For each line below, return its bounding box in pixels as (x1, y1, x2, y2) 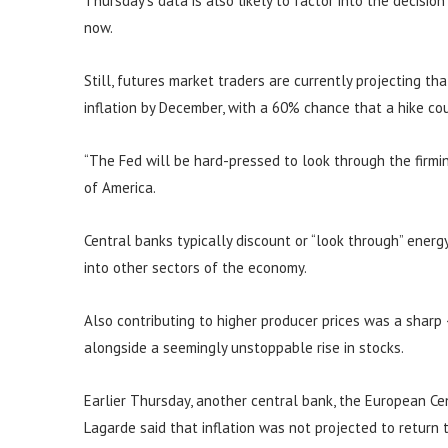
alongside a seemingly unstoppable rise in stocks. (83, 338, 404, 357)
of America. (83, 178, 156, 197)
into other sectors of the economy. (83, 258, 307, 277)
